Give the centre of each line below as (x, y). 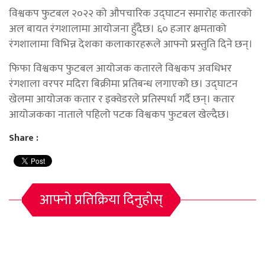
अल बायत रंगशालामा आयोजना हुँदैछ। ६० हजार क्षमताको (118, 29)
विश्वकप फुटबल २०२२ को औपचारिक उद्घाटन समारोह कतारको (130, 13)
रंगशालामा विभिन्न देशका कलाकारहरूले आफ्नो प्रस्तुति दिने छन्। (131, 44)
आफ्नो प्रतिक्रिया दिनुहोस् (101, 200)
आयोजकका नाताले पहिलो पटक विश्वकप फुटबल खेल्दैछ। (119, 114)
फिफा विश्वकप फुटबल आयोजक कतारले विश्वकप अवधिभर (120, 68)
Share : (24, 138)
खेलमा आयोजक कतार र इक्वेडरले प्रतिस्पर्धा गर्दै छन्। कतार (122, 99)
